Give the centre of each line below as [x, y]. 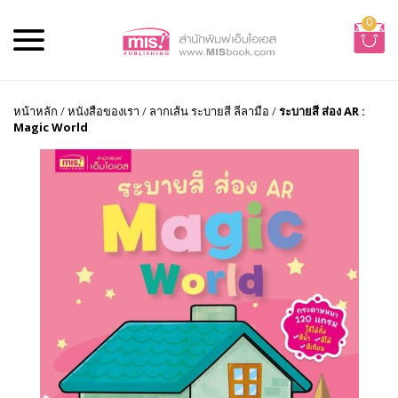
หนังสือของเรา [103, 111]
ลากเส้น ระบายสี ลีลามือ [209, 111]
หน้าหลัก [36, 111]
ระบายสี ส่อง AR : [322, 111]
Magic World [51, 127]
